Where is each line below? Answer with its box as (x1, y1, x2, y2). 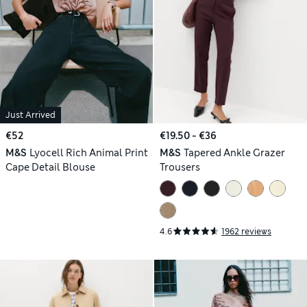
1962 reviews (221, 225, 271, 237)
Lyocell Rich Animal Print (29, 147, 148, 160)
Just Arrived (5, 110, 56, 121)
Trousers (160, 161, 200, 174)
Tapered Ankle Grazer (183, 147, 285, 160)
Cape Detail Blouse (5, 161, 95, 174)
